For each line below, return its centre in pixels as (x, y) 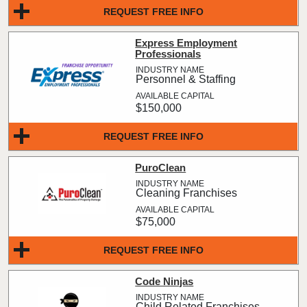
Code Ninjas (164, 281)
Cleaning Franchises (187, 193)
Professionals (168, 54)
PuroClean (161, 168)
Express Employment (186, 43)
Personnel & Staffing (186, 79)
